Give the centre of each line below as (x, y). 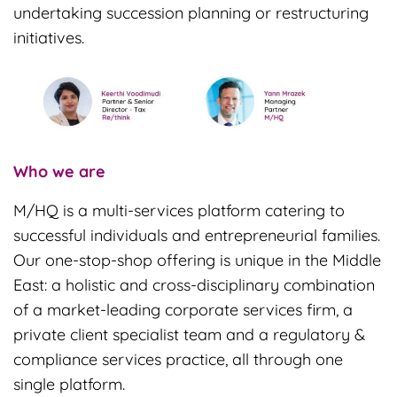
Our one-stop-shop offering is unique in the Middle (197, 261)
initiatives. (49, 37)
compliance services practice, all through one (178, 360)
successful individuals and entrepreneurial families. (197, 236)
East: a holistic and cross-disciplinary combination (194, 285)
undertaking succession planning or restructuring (191, 12)
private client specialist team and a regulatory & (189, 335)
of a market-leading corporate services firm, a (183, 310)
